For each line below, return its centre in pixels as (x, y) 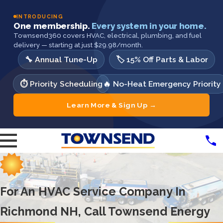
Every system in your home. (149, 26)
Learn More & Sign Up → (111, 105)
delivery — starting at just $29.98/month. (78, 45)
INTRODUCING (40, 16)
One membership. (53, 26)
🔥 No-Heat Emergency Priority (162, 84)
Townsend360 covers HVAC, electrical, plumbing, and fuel (107, 36)
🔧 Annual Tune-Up (61, 59)
